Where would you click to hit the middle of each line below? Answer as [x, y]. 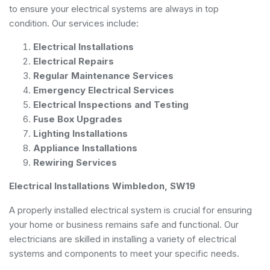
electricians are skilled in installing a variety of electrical [123, 239]
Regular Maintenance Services [103, 75]
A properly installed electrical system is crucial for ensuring [130, 210]
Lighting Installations [80, 133]
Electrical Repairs [74, 61]
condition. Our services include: [74, 23]
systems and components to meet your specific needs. [124, 253]
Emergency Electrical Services [104, 90]
